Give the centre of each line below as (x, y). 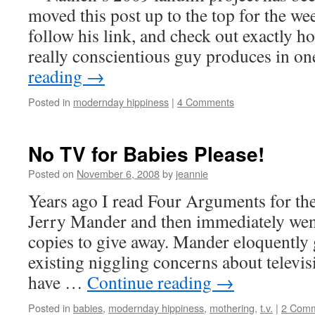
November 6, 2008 (118, 173)
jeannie (192, 173)
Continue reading (152, 282)
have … (58, 282)
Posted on (51, 173)
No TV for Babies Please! (146, 154)
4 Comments (206, 102)
